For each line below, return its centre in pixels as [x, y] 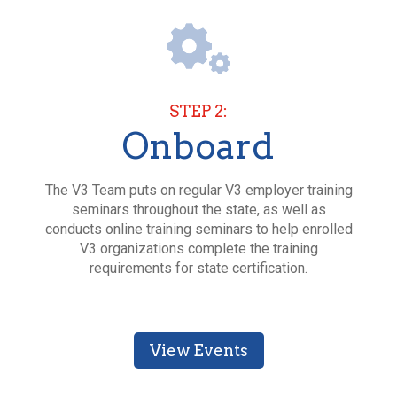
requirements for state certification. [198, 268]
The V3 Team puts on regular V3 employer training [198, 190]
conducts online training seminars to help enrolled [198, 229]
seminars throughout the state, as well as [198, 209]
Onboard [198, 146]
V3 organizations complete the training [198, 248]
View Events [198, 350]
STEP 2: [198, 111]
